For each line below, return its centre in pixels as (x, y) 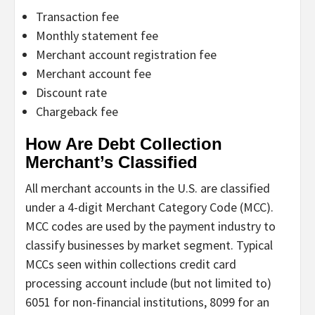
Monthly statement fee (97, 35)
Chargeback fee (77, 111)
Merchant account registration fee (126, 54)
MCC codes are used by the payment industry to (150, 226)
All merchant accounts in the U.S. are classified (148, 188)
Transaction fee (77, 16)
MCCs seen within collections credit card (131, 264)
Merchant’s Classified (111, 162)
